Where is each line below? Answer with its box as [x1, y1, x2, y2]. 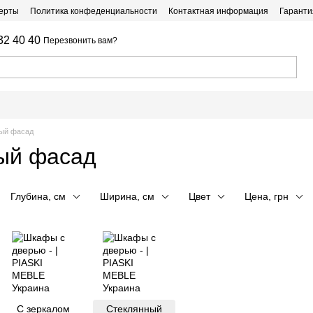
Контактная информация [168, 6, 268, 16]
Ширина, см [100, 191, 154, 202]
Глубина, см [10, 191, 66, 202]
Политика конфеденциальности [30, 6, 157, 16]
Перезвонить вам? [43, 36, 118, 45]
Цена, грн [245, 191, 289, 202]
